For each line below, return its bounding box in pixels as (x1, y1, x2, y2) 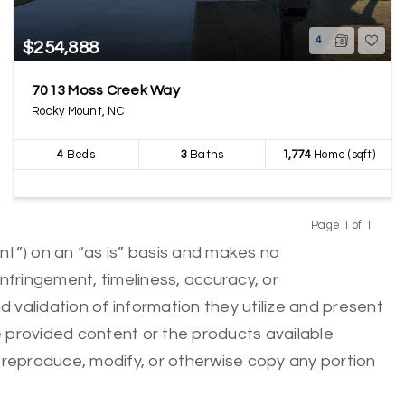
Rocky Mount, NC (32, 105, 124, 118)
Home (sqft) (310, 148, 375, 161)
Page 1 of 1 (307, 219, 374, 231)
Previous (290, 236, 338, 249)
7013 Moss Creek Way (32, 83, 180, 98)
